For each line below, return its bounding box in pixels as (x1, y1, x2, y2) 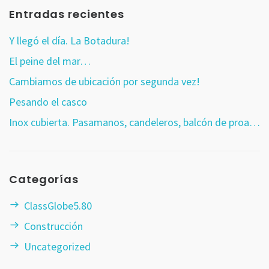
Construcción (24, 219, 83, 233)
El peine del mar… (9, 53, 91, 68)
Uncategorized (24, 239, 91, 253)
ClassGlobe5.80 (24, 198, 92, 213)
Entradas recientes (9, 6, 125, 22)
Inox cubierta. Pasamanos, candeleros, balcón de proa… (9, 115, 260, 129)
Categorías (9, 171, 79, 187)
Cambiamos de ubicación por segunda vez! (9, 74, 200, 88)
